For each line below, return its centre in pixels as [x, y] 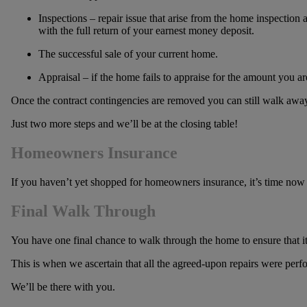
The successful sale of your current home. [128, 54]
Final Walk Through [83, 211]
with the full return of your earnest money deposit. [146, 31]
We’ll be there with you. [63, 286]
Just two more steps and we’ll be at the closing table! [124, 124]
